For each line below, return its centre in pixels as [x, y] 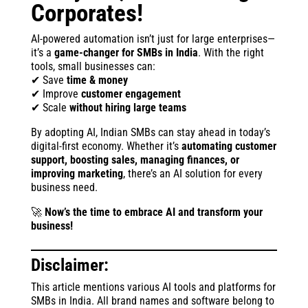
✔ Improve [56, 93]
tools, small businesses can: [93, 66]
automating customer [229, 146]
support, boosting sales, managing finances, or [135, 159]
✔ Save [48, 80]
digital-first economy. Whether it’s [106, 146]
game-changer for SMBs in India [126, 52]
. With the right [231, 52]
